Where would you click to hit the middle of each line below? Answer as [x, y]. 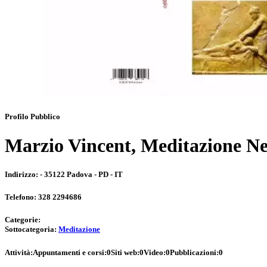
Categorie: [23, 220]
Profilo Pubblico [32, 116]
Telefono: [21, 197]
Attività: [19, 252]
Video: [155, 252]
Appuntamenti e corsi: [70, 252]
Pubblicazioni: [194, 252]
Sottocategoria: [32, 229]
